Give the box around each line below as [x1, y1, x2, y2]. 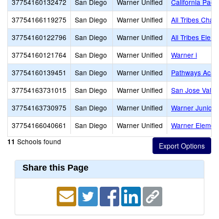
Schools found [15, 136, 61, 146]
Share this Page [22, 163, 88, 173]
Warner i [171, 50, 197, 60]
